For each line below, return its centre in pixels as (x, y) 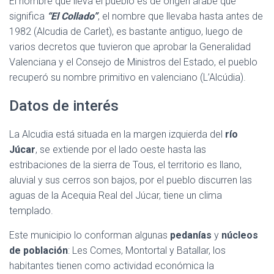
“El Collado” (72, 16)
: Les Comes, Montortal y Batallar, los (147, 250)
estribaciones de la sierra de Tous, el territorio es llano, (125, 165)
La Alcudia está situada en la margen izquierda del (117, 134)
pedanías (191, 235)
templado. (31, 211)
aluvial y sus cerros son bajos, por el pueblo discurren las (131, 180)
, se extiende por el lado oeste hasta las (121, 150)
